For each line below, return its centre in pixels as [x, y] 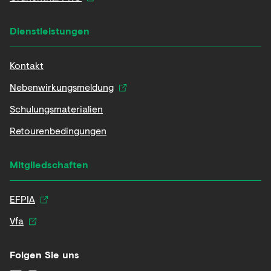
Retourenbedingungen [58, 130]
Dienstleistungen [50, 30]
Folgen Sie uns [44, 254]
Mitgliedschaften [49, 164]
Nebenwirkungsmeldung [62, 87]
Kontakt [27, 65]
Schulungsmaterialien [56, 108]
